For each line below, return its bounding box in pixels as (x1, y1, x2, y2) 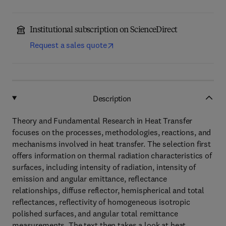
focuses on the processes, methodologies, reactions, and (12, 127, 211, 137)
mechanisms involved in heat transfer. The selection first (12, 139, 211, 149)
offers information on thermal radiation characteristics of (12, 150, 212, 160)
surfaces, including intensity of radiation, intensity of (12, 162, 196, 172)
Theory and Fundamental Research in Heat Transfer (12, 116, 193, 126)
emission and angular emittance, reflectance (12, 174, 167, 184)
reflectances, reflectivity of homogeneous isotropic (12, 197, 190, 207)
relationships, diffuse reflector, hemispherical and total (12, 185, 205, 195)
